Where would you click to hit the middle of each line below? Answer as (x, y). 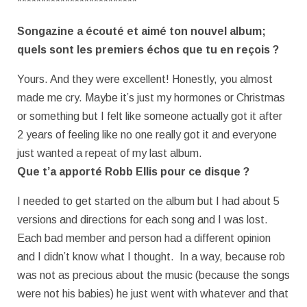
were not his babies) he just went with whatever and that (153, 294)
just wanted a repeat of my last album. (110, 153)
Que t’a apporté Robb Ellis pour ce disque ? (136, 172)
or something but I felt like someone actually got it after (150, 116)
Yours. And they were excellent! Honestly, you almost (145, 79)
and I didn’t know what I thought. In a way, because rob (151, 257)
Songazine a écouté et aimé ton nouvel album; (142, 32)
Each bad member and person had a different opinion (144, 238)
